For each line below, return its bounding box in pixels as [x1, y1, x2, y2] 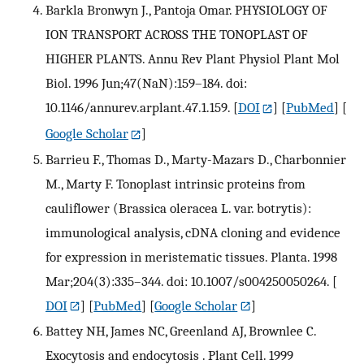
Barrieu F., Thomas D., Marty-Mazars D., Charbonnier [45, 150, 346, 167]
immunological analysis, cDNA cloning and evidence [45, 223, 340, 240]
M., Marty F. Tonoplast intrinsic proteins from [45, 175, 305, 192]
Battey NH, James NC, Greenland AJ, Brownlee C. [45, 323, 316, 340]
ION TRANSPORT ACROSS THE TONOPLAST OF [45, 25, 308, 42]
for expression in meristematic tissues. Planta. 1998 [45, 248, 337, 265]
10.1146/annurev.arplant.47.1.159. [45, 98, 230, 115]
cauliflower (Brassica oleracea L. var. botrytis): [45, 199, 311, 216]
